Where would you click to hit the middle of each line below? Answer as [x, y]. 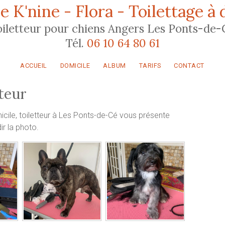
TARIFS [150, 66]
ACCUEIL [34, 66]
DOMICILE [75, 66]
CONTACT [189, 66]
